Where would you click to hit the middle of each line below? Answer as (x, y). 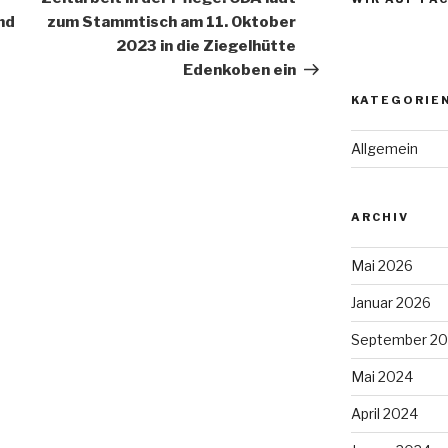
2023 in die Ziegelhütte (206, 46)
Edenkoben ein (240, 70)
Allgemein (384, 149)
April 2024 (384, 414)
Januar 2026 (390, 303)
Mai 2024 (381, 377)
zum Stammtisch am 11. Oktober (172, 22)
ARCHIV (379, 217)
